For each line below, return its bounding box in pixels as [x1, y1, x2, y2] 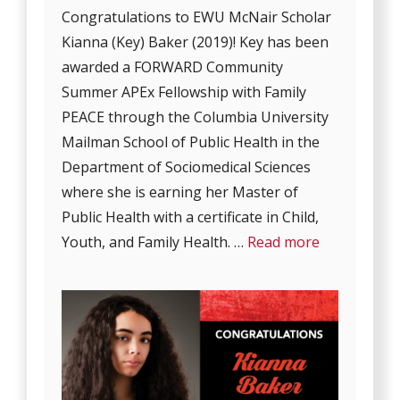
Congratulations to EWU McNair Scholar [62, 6, 332, 27]
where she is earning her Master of [62, 181, 299, 202]
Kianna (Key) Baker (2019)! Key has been [62, 31, 329, 52]
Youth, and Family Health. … [62, 231, 248, 252]
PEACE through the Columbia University [62, 106, 329, 127]
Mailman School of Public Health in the [62, 131, 321, 152]
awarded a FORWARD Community [62, 56, 284, 77]
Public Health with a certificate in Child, [62, 206, 320, 227]
